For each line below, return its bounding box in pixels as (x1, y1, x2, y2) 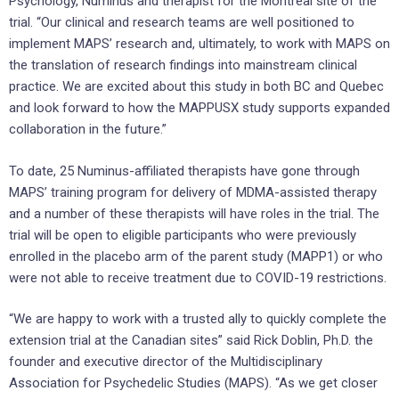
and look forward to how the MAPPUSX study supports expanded (9, 100, 390, 117)
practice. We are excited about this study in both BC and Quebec (9, 78, 384, 95)
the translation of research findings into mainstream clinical (9, 57, 357, 74)
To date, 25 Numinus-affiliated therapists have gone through (9, 162, 360, 179)
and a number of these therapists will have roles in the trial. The (9, 205, 379, 222)
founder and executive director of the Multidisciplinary (9, 354, 322, 370)
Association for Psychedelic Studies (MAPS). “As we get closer (9, 375, 378, 392)
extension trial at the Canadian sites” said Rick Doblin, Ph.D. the (9, 332, 373, 349)
